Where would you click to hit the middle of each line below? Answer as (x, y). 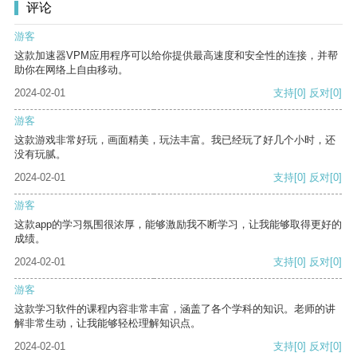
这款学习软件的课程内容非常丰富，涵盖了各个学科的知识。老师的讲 (175, 309)
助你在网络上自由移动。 (71, 70)
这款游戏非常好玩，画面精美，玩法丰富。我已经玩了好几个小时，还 (175, 140)
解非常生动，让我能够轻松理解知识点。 (108, 324)
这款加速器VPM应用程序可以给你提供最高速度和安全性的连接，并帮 (176, 56)
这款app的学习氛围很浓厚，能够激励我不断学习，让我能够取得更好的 (178, 225)
